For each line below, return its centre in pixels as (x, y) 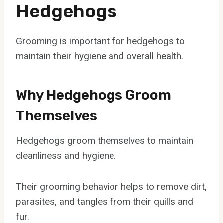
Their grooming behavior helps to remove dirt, (111, 186)
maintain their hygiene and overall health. (100, 56)
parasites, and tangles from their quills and (105, 201)
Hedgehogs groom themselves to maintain (105, 140)
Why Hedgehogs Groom (94, 95)
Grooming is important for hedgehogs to (100, 41)
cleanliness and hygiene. (66, 155)
